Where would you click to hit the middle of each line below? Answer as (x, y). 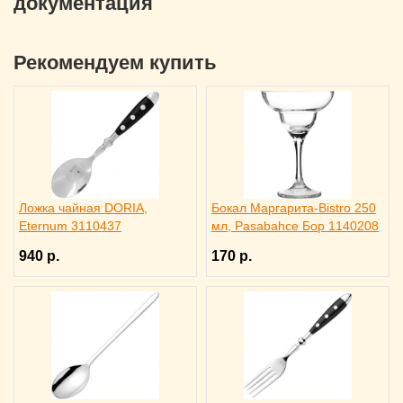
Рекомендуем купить (115, 63)
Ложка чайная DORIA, (83, 208)
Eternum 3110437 (70, 226)
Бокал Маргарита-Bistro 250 (294, 208)
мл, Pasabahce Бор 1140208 (295, 226)
